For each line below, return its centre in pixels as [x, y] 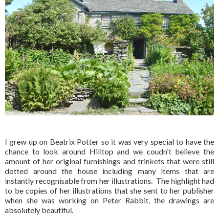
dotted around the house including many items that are [109, 171]
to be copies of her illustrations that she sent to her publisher [109, 190]
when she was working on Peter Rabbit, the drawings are [109, 200]
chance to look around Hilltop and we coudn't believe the [109, 151]
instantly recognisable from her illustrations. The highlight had [109, 180]
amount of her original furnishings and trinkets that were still [109, 161]
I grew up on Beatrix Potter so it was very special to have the [109, 141]
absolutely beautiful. [39, 210]
